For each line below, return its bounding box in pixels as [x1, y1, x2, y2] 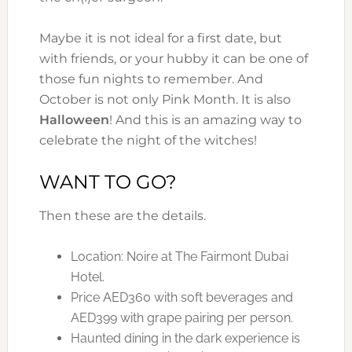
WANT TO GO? [38, 170, 177, 194]
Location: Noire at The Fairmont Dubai [70, 249, 288, 265]
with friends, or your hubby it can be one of [38, 51, 308, 67]
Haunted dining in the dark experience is [70, 331, 300, 346]
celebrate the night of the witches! [38, 133, 257, 148]
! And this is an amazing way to [108, 112, 302, 128]
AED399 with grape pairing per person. [70, 310, 293, 326]
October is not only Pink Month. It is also [38, 92, 291, 108]
